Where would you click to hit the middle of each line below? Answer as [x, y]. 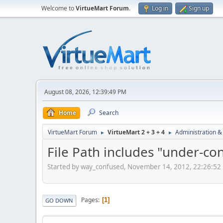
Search [109, 113]
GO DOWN [59, 200]
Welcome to [58, 8]
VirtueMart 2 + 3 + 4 [136, 132]
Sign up [199, 8]
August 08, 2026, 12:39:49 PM [85, 92]
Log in [160, 8]
